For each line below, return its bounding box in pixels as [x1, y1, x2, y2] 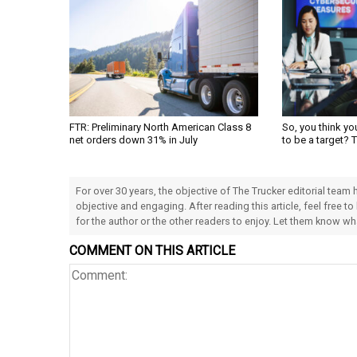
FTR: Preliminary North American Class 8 [69, 121, 251, 134]
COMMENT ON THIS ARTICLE [69, 243, 235, 259]
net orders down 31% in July [69, 134, 198, 147]
